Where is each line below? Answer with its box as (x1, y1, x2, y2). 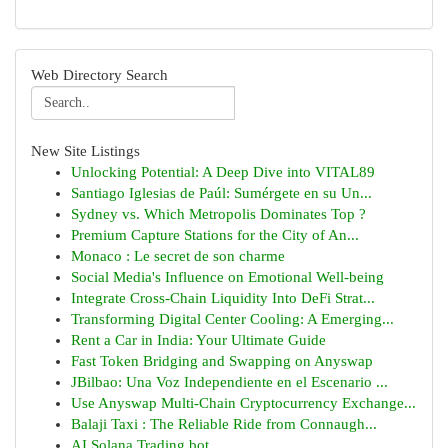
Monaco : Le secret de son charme (71, 248, 285, 264)
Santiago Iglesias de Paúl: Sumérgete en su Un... (71, 185, 372, 201)
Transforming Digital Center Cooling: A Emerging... (71, 311, 394, 327)
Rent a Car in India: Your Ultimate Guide (71, 332, 326, 348)
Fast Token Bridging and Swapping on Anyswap (71, 353, 373, 369)
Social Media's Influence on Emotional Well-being (71, 269, 384, 285)
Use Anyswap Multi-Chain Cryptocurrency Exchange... (71, 395, 416, 411)
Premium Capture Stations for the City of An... (71, 227, 359, 243)
